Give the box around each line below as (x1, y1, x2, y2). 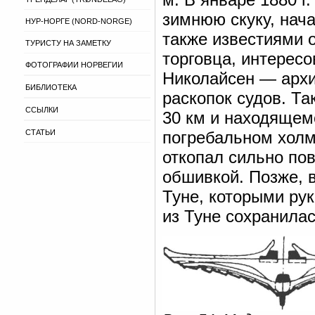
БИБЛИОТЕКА (25, 83, 77, 91)
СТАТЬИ (25, 128, 56, 136)
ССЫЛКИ (25, 105, 58, 114)
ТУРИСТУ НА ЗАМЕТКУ (25, 39, 111, 47)
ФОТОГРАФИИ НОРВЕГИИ (25, 60, 123, 69)
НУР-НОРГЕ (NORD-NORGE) (25, 17, 132, 25)
